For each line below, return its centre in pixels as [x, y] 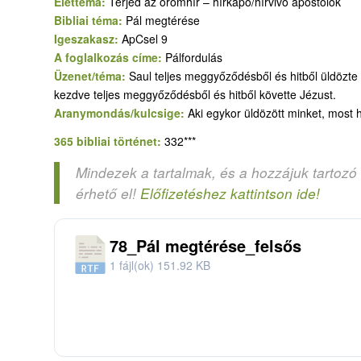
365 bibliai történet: [109, 141]
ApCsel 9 [145, 38]
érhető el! [108, 194]
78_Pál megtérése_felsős [205, 245]
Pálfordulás [194, 57]
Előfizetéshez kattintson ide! [230, 194]
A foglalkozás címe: [110, 57]
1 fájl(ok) [133, 265]
